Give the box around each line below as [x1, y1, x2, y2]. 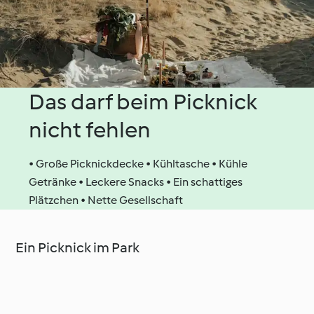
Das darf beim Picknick [29, 88, 258, 115]
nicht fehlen [29, 116, 151, 143]
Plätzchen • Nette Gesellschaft [29, 193, 184, 207]
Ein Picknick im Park [15, 238, 140, 256]
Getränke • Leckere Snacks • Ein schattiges [29, 175, 243, 189]
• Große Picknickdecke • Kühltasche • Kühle [29, 156, 248, 170]
